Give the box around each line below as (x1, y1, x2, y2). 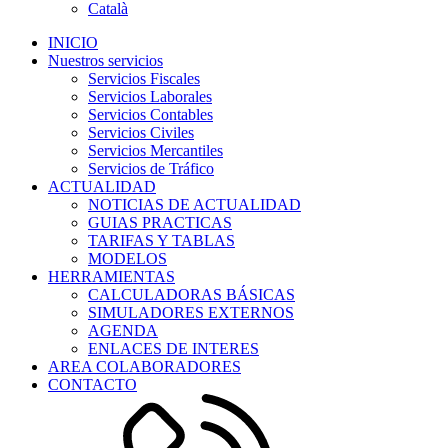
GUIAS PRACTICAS (88, 214, 232, 231)
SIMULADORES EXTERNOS (88, 304, 294, 321)
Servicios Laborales (88, 88, 212, 105)
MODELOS (88, 250, 167, 267)
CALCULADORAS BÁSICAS (88, 286, 295, 303)
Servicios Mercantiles (88, 142, 223, 159)
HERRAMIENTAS (48, 268, 175, 285)
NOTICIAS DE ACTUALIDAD (88, 196, 301, 213)
